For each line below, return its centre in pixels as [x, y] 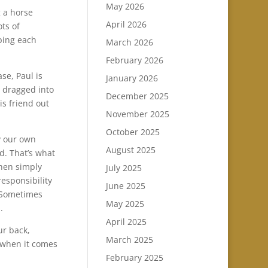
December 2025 [137, 96]
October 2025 [133, 132]
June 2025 [125, 186]
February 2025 [134, 258]
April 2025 [126, 222]
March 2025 [129, 240]
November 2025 [137, 114]
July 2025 [124, 168]
